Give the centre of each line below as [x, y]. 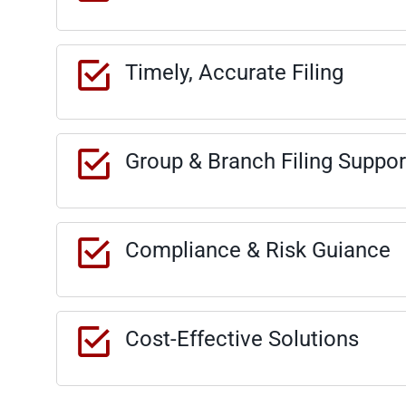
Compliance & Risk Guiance [258, 251]
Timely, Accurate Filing [234, 73]
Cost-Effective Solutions [242, 339]
